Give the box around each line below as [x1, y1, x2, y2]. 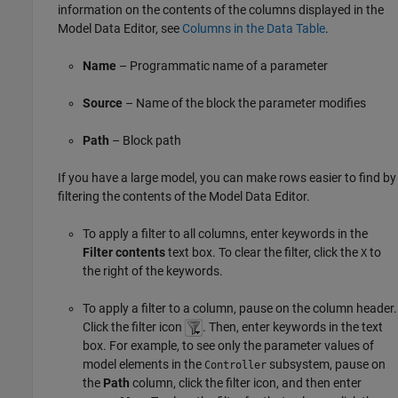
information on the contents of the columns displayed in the [58, 2, 384, 17]
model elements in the [83, 357, 204, 372]
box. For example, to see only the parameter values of [83, 338, 374, 354]
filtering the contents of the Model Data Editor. [58, 188, 310, 203]
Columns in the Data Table [182, 20, 325, 36]
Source [83, 95, 123, 110]
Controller [204, 359, 267, 372]
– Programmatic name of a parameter [116, 58, 328, 73]
